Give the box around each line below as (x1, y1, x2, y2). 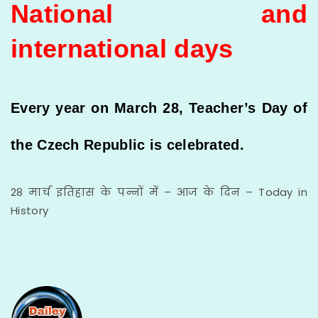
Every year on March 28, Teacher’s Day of (11, 99, 307, 116)
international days (11, 33, 234, 63)
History (11, 202, 49, 218)
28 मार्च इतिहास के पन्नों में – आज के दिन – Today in (11, 184, 307, 199)
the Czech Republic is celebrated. (11, 136, 244, 153)
